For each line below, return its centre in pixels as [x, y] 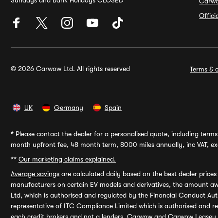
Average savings [35, 174]
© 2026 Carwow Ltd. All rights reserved [70, 69]
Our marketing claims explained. [67, 159]
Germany [69, 108]
